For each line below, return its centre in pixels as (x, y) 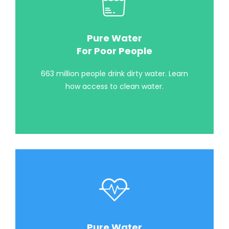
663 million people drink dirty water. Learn (114, 74)
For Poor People (114, 51)
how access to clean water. (114, 86)
